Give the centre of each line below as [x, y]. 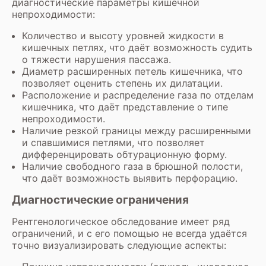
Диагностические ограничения [102, 200]
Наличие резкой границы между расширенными [137, 131]
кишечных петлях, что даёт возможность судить [137, 47]
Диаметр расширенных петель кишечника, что [132, 71]
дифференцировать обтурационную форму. [124, 154]
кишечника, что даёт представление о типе [125, 107]
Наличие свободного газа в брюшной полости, [132, 166]
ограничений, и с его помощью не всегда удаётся [129, 233]
